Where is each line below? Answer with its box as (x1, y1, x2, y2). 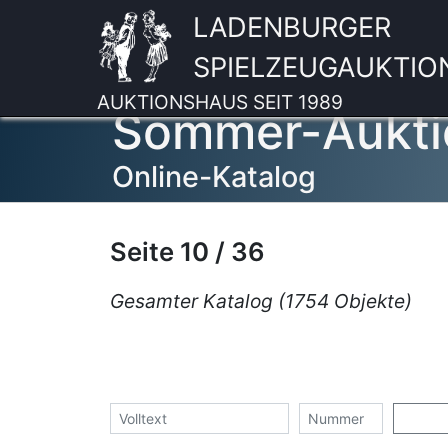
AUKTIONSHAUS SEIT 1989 (97, 90, 343, 114)
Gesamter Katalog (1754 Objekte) (109, 289, 412, 313)
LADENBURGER (193, 11, 392, 44)
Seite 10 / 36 (109, 236, 265, 267)
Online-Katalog (112, 159, 316, 194)
